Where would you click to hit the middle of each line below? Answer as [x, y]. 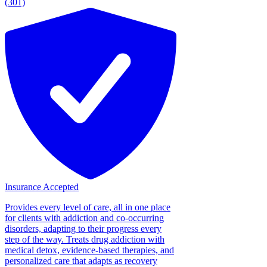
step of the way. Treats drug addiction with [85, 239]
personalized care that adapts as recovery [81, 260]
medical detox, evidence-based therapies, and [89, 250]
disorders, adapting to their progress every [83, 228]
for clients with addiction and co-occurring [84, 218]
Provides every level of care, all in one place [88, 207]
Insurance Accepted [42, 187]
